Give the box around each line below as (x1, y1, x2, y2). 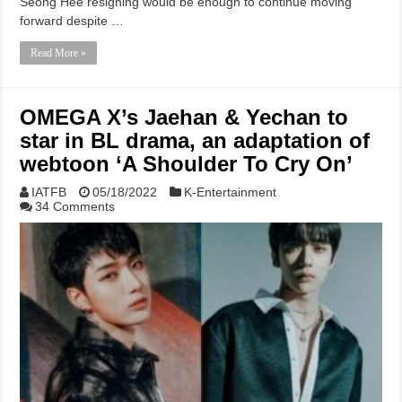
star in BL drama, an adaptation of (20, 128, 371, 153)
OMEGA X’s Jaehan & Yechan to (20, 105, 349, 130)
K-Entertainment (184, 185, 277, 200)
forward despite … (20, 13, 125, 29)
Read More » (31, 47, 87, 60)
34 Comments (35, 199, 116, 214)
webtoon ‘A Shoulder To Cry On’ (20, 152, 354, 177)
